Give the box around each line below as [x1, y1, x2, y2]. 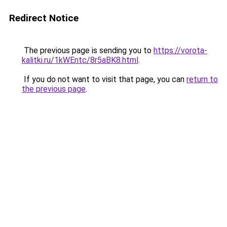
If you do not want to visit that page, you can [22, 74, 186, 84]
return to [186, 74, 218, 84]
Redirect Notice [9, 12, 79, 24]
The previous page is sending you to [22, 46, 154, 55]
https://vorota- [154, 46, 207, 55]
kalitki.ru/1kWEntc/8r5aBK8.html [22, 55, 138, 65]
